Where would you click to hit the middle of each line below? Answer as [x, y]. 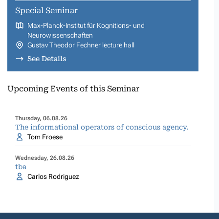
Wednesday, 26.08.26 [45, 158]
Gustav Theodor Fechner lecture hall [81, 45]
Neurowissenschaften [60, 35]
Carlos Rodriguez [53, 176]
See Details [46, 58]
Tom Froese [45, 137]
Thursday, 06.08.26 [41, 118]
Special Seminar [46, 10]
